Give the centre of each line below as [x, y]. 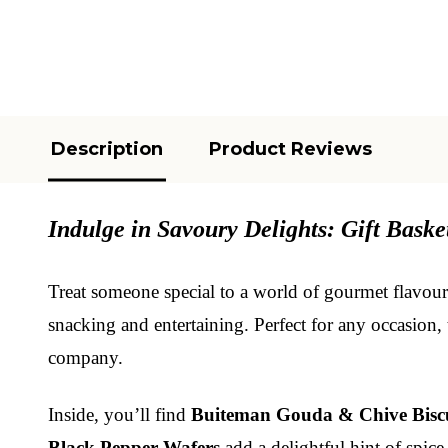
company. [85, 357]
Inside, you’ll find [119, 414]
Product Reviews [290, 148]
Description [107, 148]
